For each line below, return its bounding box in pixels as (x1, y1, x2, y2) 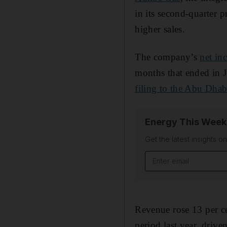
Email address (145, 152, 202, 162)
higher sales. (135, 23, 185, 34)
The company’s (135, 51, 200, 62)
